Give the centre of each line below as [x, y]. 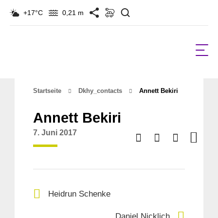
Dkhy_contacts [100, 91]
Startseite [47, 91]
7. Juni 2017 [55, 133]
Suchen [142, 8]
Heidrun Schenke [79, 194]
